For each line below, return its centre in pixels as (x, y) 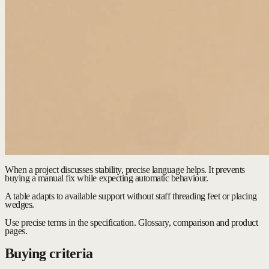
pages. (16, 231)
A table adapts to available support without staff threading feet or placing (131, 196)
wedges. (20, 205)
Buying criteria (49, 253)
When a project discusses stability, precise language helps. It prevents (125, 170)
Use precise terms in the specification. (71, 223)
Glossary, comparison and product (198, 223)
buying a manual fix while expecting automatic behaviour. (107, 178)
